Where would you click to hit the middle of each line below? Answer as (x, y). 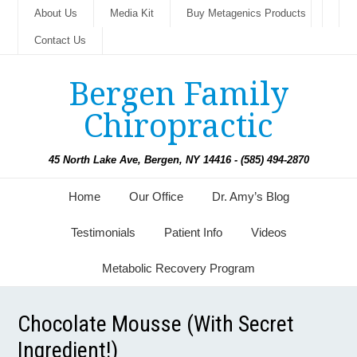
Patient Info (193, 232)
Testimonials (103, 232)
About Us (56, 13)
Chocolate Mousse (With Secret (156, 324)
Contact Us (61, 40)
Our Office (156, 196)
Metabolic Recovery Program (178, 268)
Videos (269, 232)
